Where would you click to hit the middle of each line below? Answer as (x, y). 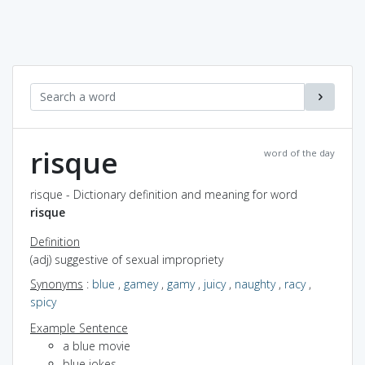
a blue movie (97, 345)
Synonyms (57, 284)
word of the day (299, 152)
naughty (255, 284)
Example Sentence (79, 328)
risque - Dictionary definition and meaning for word (164, 194)
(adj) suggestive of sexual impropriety (127, 259)
